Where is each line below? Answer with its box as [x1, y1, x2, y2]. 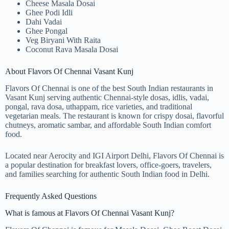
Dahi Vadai [26, 17, 62, 27]
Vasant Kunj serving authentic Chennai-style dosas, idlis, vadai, [5, 93, 209, 102]
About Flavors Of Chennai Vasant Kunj [5, 67, 133, 76]
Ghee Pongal [26, 27, 67, 36]
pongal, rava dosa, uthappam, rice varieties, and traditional [5, 102, 192, 111]
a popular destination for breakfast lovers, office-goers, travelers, [5, 161, 212, 170]
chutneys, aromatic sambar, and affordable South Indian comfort [5, 121, 211, 130]
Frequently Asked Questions [5, 192, 97, 201]
